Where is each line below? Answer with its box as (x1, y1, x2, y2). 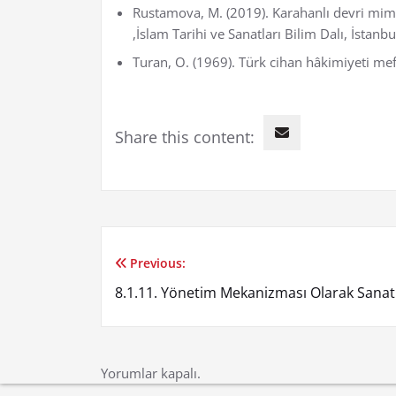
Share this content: (115, 126, 255, 148)
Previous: (130, 254, 186, 271)
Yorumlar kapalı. (101, 363, 201, 382)
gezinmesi (114, 297, 241, 334)
